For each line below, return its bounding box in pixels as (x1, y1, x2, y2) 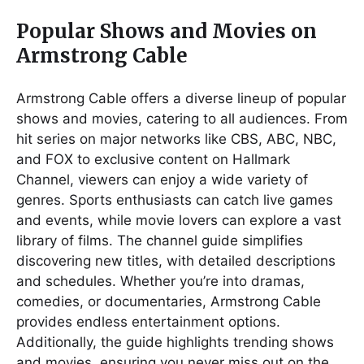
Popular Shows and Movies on (16, 18, 317, 44)
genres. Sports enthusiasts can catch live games (16, 191, 333, 208)
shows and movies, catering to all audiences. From (16, 110, 348, 127)
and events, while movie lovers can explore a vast (16, 211, 341, 228)
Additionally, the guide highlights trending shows (16, 333, 334, 350)
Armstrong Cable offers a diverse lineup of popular (16, 89, 346, 106)
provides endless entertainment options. (16, 313, 280, 330)
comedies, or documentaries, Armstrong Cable (16, 292, 321, 310)
